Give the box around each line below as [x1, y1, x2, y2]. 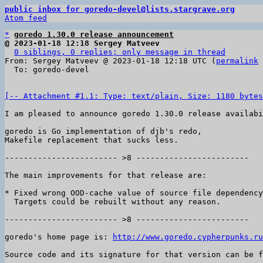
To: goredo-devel [5, 65, 14, 74]
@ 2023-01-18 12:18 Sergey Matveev [5, 39, 160, 48]
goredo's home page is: [5, 232, 113, 241]
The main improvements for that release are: [5, 171, 207, 180]
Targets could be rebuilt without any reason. [5, 197, 14, 206]
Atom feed [5, 14, 47, 22]
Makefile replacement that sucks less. [5, 136, 178, 144]
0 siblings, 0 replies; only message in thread [14, 48, 225, 56]
